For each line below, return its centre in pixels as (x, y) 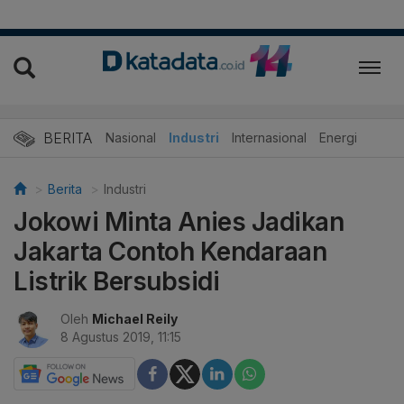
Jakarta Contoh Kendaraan (170, 252)
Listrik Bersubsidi (116, 282)
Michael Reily (135, 319)
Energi (338, 138)
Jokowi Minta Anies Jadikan (179, 222)
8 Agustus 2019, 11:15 (121, 337)
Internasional (269, 138)
